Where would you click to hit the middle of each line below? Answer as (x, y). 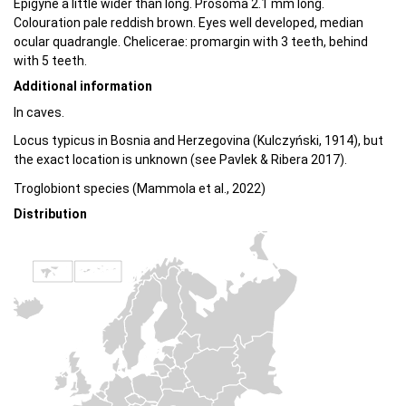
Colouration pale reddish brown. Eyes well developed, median (188, 22)
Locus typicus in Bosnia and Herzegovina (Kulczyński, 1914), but (198, 141)
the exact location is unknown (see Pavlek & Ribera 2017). (180, 160)
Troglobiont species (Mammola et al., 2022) (140, 188)
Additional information (83, 87)
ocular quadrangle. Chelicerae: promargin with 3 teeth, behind (191, 41)
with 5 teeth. (50, 60)
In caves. (39, 112)
